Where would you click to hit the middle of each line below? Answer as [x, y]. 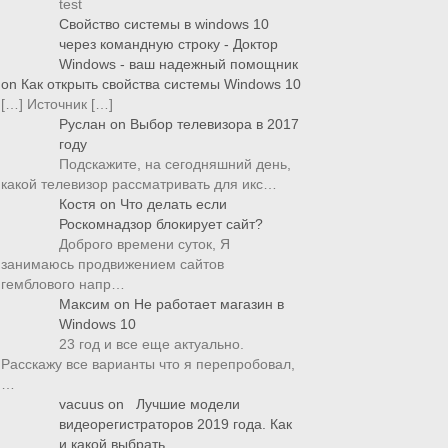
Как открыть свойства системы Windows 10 [161, 84]
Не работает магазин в [209, 304]
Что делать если [173, 204]
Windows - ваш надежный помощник [178, 64]
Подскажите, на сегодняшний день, [175, 164]
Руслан [82, 124]
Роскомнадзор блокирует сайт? [161, 224]
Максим [84, 304]
